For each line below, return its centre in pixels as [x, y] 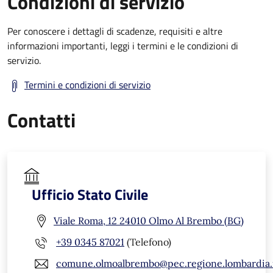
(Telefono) [148, 242]
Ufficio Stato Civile [90, 194]
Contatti [41, 120]
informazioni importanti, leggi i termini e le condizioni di [123, 45]
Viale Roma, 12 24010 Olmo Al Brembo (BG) [149, 221]
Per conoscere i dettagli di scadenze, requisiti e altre [115, 31]
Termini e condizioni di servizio [87, 84]
